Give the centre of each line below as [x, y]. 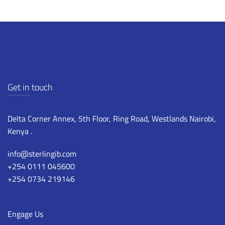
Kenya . [20, 131]
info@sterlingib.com [42, 153]
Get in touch [30, 87]
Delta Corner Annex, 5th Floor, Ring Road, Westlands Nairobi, [112, 118]
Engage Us [25, 214]
